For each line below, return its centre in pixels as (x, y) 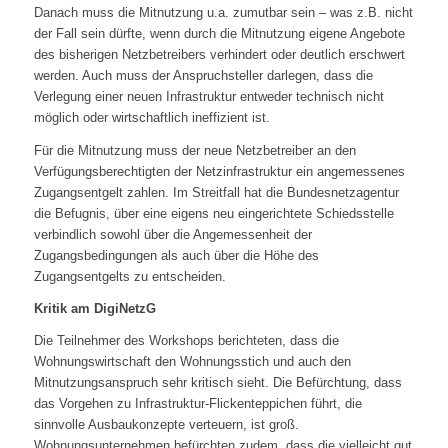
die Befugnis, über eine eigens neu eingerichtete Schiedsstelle (213, 213)
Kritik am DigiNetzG (94, 308)
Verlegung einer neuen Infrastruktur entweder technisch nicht (208, 97)
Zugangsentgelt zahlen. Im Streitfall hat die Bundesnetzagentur (216, 192)
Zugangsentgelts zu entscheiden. (129, 276)
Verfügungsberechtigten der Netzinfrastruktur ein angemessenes (219, 171)
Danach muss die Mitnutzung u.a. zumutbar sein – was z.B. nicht (223, 13)
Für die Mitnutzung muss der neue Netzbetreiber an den (194, 150)
